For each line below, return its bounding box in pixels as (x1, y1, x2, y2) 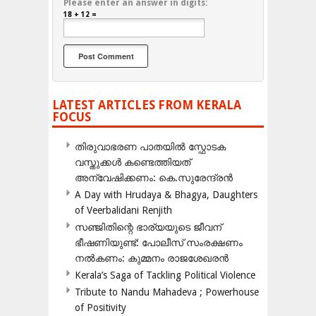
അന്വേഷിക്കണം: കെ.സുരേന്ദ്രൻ (75, 172, 233, 184)
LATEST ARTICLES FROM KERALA (52, 98, 241, 113)
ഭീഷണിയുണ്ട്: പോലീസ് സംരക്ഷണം (75, 237, 243, 249)
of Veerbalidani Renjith (75, 205, 172, 217)
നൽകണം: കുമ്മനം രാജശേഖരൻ (75, 253, 229, 265)
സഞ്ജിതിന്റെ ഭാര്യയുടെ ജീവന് (75, 221, 221, 233)
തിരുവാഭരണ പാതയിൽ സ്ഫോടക (75, 141, 226, 153)
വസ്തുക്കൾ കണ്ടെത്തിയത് (75, 157, 190, 169)
